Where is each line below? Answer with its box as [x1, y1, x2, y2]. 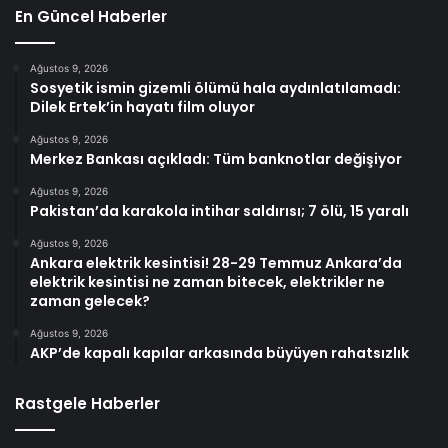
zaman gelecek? [30, 291, 150, 312]
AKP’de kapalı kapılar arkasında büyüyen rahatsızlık [30, 343, 409, 364]
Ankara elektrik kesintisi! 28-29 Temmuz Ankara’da [30, 253, 402, 274]
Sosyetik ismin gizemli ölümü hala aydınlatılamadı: [30, 78, 401, 99]
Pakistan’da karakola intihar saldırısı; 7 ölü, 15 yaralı [30, 201, 409, 222]
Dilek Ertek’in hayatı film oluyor [30, 97, 255, 118]
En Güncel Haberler [15, 6, 167, 28]
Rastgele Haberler [15, 393, 160, 415]
